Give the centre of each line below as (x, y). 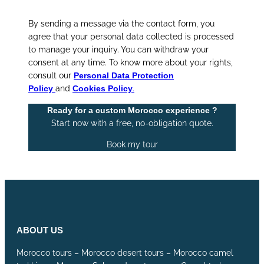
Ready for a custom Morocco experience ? (132, 110)
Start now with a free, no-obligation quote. (132, 123)
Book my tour (132, 144)
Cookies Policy (103, 89)
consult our (51, 76)
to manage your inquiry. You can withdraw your (118, 50)
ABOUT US (40, 231)
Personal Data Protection (124, 76)
